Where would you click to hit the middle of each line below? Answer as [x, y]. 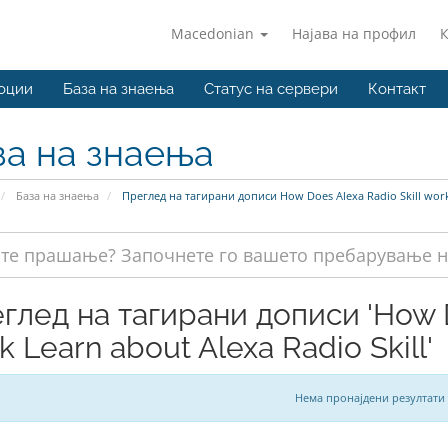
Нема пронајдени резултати [370, 397]
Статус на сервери [271, 89]
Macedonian [214, 33]
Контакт [397, 89]
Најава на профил [354, 33]
